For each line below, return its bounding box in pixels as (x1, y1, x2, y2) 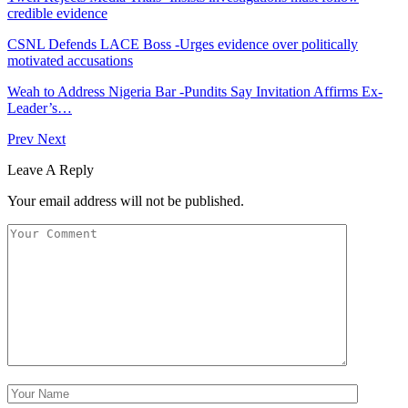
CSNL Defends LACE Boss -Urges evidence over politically (7, 36, 358, 52)
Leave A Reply (7, 161, 94, 178)
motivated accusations (7, 52, 133, 68)
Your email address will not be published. (7, 192, 244, 209)
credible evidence (7, 5, 107, 21)
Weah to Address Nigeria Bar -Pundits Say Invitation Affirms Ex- (7, 83, 382, 99)
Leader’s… (7, 99, 72, 116)
